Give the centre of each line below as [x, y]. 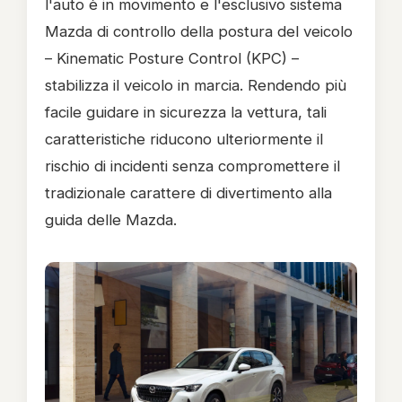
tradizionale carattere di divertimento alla [188, 193]
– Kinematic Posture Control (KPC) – [172, 58]
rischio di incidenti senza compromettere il [192, 166]
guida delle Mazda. [111, 220]
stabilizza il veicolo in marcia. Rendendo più [196, 85]
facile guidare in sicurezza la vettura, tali [186, 112]
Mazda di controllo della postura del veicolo [199, 31]
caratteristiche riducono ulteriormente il [184, 139]
